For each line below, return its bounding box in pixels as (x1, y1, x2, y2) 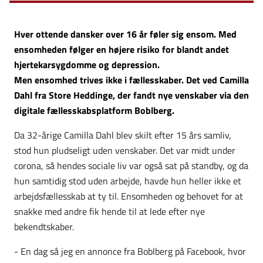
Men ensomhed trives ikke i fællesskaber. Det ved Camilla (14, 72, 249, 87)
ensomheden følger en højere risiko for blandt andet (14, 42, 229, 56)
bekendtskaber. (14, 219, 74, 234)
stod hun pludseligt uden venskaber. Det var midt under (14, 143, 235, 157)
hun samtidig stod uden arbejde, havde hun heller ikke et (14, 173, 241, 188)
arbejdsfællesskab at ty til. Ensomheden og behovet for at (14, 188, 243, 203)
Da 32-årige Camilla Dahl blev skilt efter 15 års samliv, (14, 127, 231, 142)
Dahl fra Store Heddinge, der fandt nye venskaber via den (14, 87, 249, 102)
